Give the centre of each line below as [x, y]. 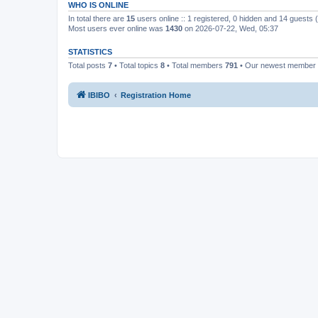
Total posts [88, 65]
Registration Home [156, 95]
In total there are [97, 18]
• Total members [195, 65]
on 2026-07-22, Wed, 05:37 [230, 28]
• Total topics [136, 65]
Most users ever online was [117, 28]
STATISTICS [90, 52]
